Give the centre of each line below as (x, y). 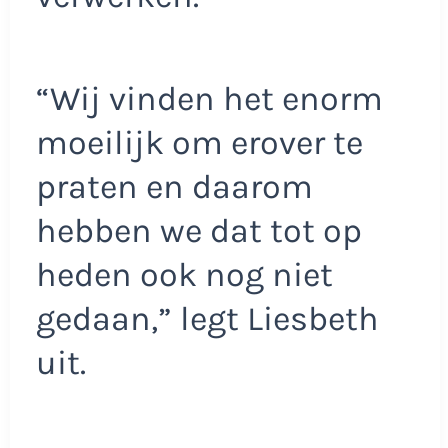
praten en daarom (174, 187)
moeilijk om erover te (199, 143)
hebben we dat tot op (198, 231)
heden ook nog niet (184, 275)
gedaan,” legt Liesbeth (207, 319)
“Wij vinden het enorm (209, 99)
